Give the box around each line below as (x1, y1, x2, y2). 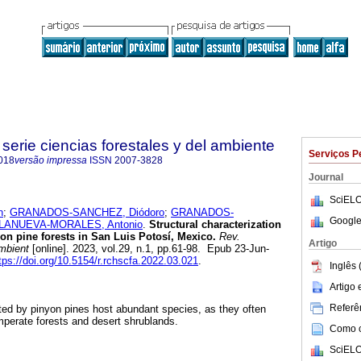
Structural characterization (146, 218, 281, 231)
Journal (309, 172, 343, 183)
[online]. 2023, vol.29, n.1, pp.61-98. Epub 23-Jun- (29, 243, 269, 255)
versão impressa (15, 155, 87, 166)
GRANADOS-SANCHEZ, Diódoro (10, 206, 164, 219)
